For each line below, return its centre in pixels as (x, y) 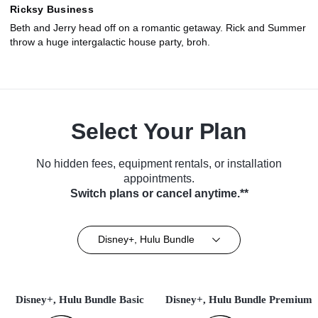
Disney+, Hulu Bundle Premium (238, 299)
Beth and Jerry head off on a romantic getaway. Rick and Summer (158, 27)
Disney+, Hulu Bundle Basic (79, 299)
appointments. (159, 178)
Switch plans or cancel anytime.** (159, 193)
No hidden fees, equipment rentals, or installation (159, 163)
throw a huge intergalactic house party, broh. (110, 42)
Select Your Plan (159, 131)
